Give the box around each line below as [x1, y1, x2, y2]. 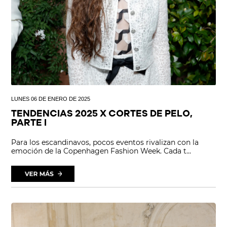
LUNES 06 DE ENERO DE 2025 [11, 96, 91, 102]
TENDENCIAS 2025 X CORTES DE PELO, [11, 109, 193, 120]
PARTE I [11, 119, 47, 129]
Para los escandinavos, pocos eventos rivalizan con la [11, 138, 199, 147]
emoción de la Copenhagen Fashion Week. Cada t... [11, 146, 192, 156]
